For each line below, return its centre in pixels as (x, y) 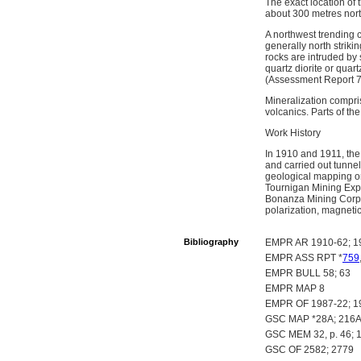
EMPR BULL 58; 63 (308, 273)
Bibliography (211, 242)
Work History (293, 133)
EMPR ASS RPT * (304, 258)
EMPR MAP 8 (295, 288)
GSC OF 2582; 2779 (309, 350)
